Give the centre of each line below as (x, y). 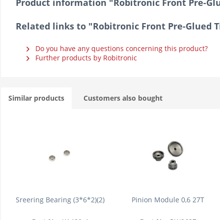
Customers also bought (123, 98)
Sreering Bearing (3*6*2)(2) (60, 200)
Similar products (36, 98)
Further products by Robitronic (85, 58)
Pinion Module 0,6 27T (168, 200)
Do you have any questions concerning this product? (121, 48)
